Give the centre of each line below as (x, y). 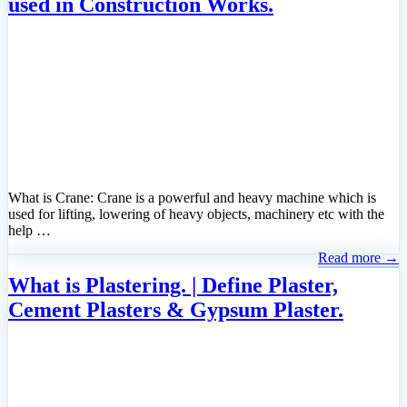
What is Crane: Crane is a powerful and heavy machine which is (192, 197)
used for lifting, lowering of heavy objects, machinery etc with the (196, 213)
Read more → (358, 257)
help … (30, 230)
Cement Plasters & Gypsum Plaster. (176, 309)
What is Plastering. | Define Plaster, (173, 285)
